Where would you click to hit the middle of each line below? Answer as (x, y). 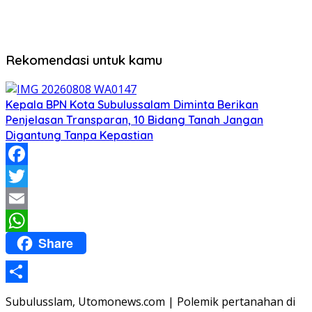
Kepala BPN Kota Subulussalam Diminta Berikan (132, 104)
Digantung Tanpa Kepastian (79, 135)
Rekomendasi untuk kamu (84, 60)
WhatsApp (33, 243)
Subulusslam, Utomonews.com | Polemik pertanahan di (150, 301)
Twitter (25, 198)
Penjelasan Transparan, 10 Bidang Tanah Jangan (134, 120)
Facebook (31, 176)
